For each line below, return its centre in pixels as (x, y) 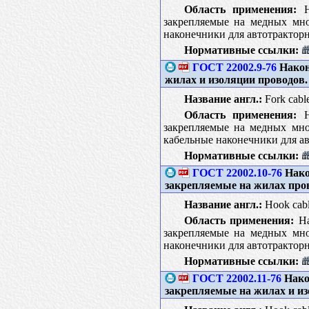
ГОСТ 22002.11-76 (237, 278)
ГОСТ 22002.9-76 (234, 67)
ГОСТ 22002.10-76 (237, 172)
